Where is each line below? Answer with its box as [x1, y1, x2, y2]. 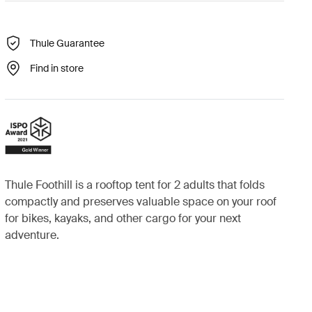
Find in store [29, 61, 84, 75]
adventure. [4, 227, 59, 242]
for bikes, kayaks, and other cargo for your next [4, 210, 241, 226]
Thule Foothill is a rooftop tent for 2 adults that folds [4, 177, 265, 192]
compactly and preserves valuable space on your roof [4, 194, 276, 209]
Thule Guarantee [29, 36, 104, 49]
